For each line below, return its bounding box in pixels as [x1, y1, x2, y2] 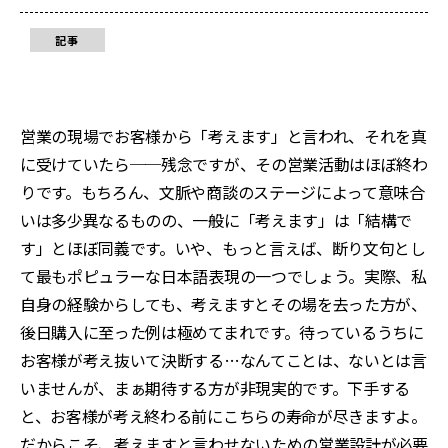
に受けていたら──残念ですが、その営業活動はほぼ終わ [20, 152, 428, 176]
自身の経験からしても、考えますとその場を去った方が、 [20, 292, 427, 316]
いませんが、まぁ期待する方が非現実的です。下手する [20, 376, 410, 400]
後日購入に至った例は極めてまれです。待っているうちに [20, 320, 424, 344]
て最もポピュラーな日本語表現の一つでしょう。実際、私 [20, 264, 427, 288]
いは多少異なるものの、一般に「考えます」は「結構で [20, 208, 412, 232]
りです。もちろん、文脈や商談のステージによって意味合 [20, 180, 425, 204]
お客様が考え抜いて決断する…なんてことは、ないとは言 [20, 348, 427, 372]
